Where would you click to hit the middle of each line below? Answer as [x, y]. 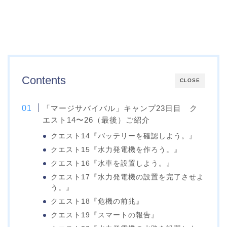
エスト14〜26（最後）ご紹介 [97, 120]
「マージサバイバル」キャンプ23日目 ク [120, 108]
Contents [44, 81]
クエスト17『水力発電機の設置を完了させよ [128, 177]
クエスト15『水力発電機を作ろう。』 [116, 150]
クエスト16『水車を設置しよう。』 [112, 164]
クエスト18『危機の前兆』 [97, 202]
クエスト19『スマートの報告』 [105, 215]
